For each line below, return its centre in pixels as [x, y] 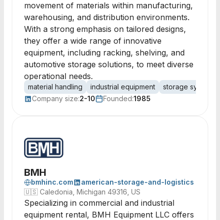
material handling [55, 87]
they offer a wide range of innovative [93, 41]
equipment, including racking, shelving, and [104, 53]
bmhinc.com [52, 182]
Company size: [56, 98]
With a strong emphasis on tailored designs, [105, 29]
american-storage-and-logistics [137, 182]
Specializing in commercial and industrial [99, 203]
